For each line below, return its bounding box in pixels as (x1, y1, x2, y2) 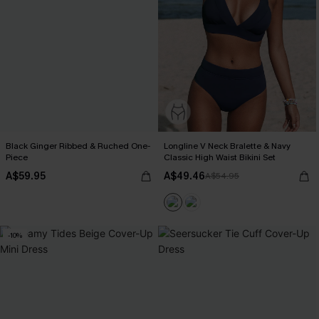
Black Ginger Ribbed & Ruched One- (6, 140, 150, 152)
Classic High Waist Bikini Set (164, 152, 276, 163)
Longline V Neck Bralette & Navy (164, 140, 291, 152)
